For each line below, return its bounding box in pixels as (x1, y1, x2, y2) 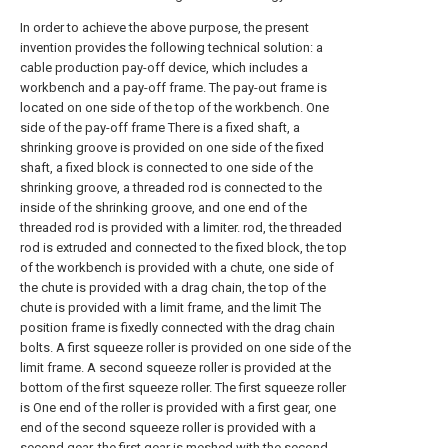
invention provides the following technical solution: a (20, 40, 323, 55)
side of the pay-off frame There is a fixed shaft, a (20, 120, 300, 135)
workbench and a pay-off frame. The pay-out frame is (20, 80, 327, 95)
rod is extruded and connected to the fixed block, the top (20, 240, 347, 255)
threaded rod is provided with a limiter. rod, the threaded (20, 220, 342, 235)
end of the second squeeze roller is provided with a (20, 420, 316, 435)
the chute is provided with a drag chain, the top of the (20, 280, 326, 295)
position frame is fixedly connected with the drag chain (20, 320, 335, 335)
